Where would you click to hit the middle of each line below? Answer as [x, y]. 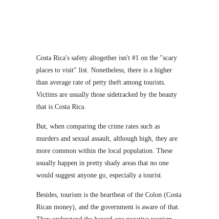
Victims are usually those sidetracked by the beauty [107, 95]
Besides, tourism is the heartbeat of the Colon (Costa [109, 195]
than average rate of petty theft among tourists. [101, 82]
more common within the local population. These [104, 151]
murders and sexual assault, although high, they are [107, 139]
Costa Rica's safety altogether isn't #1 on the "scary [107, 58]
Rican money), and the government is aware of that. [108, 207]
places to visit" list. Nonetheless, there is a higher [104, 70]
